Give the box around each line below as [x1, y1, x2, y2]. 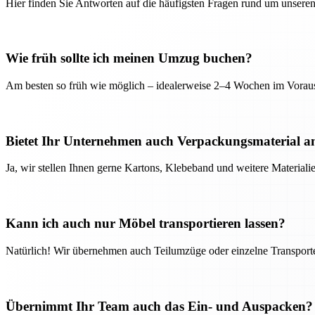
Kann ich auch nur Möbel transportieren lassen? [6, 216, 285, 231]
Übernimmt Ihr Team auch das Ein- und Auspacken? [6, 298, 313, 314]
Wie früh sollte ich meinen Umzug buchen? [6, 51, 252, 66]
